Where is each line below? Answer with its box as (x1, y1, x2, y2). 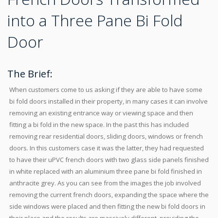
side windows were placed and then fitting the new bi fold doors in (9, 202, 205, 211)
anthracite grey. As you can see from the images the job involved (9, 179, 201, 187)
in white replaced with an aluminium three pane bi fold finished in (9, 167, 202, 176)
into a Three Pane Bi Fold (7, 10, 182, 31)
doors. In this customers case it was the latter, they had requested (9, 144, 204, 152)
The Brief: (7, 67, 53, 80)
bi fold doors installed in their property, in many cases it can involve (9, 97, 208, 106)
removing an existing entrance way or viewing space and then (9, 109, 193, 117)
